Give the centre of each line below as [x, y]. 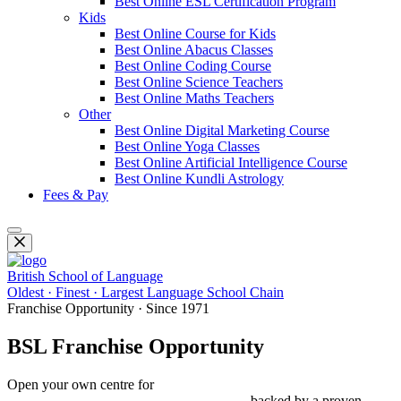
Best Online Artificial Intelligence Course [231, 162]
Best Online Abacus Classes [194, 50]
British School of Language [85, 276]
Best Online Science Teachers [199, 82]
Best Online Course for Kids [195, 34]
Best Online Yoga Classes [187, 146]
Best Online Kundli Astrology [199, 179]
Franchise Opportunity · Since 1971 [108, 308]
